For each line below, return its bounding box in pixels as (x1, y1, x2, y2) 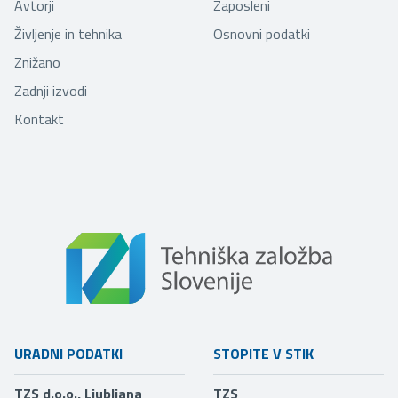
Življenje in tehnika (14, 23, 122, 45)
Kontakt (14, 108, 64, 131)
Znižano (14, 52, 60, 74)
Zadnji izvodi (14, 80, 87, 102)
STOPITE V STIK (213, 343, 314, 365)
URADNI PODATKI (14, 343, 123, 365)
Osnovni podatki (213, 23, 310, 45)
